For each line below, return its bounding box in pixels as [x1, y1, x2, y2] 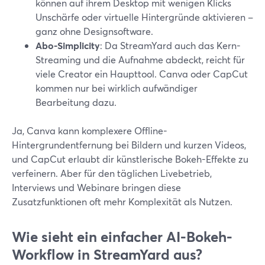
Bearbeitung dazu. [35, 96, 117, 108]
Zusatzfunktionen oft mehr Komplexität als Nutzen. [12, 195, 232, 208]
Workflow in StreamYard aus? [12, 245, 202, 264]
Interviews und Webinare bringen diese [12, 181, 181, 193]
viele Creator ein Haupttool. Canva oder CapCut [35, 67, 248, 80]
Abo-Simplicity [35, 39, 100, 51]
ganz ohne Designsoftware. [35, 25, 153, 37]
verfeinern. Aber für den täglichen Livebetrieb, [12, 167, 212, 179]
